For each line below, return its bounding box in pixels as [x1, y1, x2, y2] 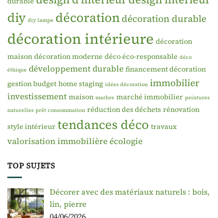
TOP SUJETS [7, 160, 55, 171]
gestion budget [7, 78, 56, 89]
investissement [7, 90, 67, 102]
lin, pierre [50, 199, 87, 210]
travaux [151, 121, 177, 131]
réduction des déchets [87, 104, 161, 114]
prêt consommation [36, 106, 85, 114]
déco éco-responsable [105, 51, 178, 61]
